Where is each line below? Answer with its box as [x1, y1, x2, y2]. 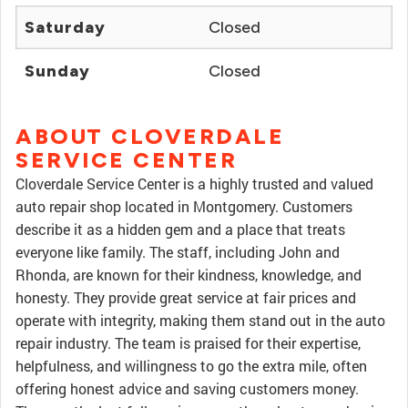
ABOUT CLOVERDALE [15, 123, 284, 149]
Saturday [25, 17, 106, 37]
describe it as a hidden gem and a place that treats [15, 219, 345, 239]
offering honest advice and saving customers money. [15, 379, 359, 398]
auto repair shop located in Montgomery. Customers [15, 197, 352, 216]
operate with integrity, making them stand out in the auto [15, 311, 385, 330]
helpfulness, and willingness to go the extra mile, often [15, 356, 367, 375]
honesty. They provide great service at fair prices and [15, 288, 356, 307]
